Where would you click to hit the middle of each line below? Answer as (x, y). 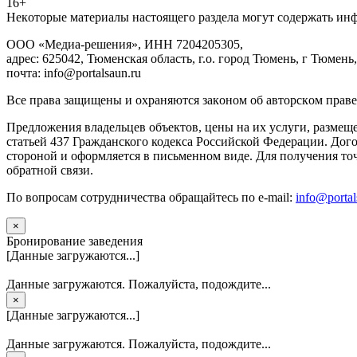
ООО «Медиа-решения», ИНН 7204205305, (125, 44)
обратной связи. (50, 170)
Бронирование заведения (75, 241)
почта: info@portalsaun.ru (74, 73)
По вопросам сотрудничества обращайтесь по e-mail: (151, 197)
